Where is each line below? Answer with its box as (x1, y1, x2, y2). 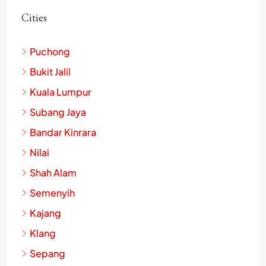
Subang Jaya (30, 105, 86, 118)
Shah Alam (30, 166, 77, 179)
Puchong (30, 45, 70, 58)
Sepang (30, 246, 65, 259)
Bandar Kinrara (30, 125, 96, 138)
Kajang (30, 206, 61, 219)
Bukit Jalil (30, 65, 71, 78)
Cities (21, 10, 47, 24)
